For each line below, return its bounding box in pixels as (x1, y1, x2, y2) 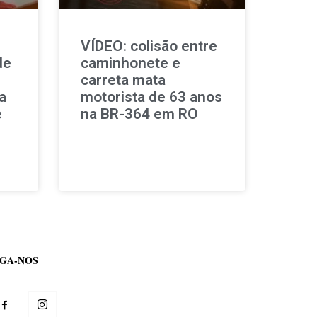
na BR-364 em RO (80, 105, 198, 122)
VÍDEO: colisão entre (80, 37, 217, 54)
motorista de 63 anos (80, 88, 222, 105)
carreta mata (80, 71, 166, 88)
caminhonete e (80, 54, 180, 71)
